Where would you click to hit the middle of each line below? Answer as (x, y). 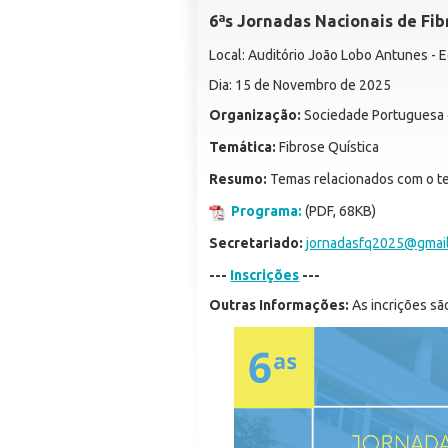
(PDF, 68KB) (339, 210)
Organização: (255, 114)
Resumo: (238, 178)
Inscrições (265, 274)
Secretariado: (256, 242)
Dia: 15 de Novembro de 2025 (300, 84)
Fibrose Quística (328, 146)
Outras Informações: (281, 304)
